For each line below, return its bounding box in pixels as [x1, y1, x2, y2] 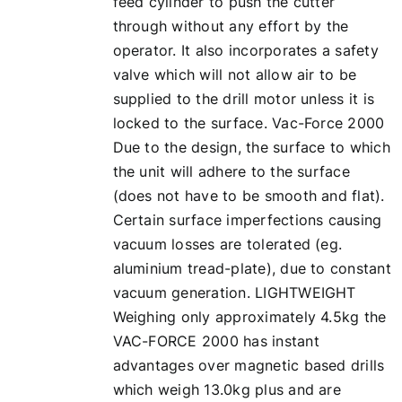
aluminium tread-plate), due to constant [112, 259, 391, 277]
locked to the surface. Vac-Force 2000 [112, 114, 385, 132]
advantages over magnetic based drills [112, 356, 385, 374]
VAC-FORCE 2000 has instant [112, 332, 319, 350]
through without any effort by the [112, 17, 349, 35]
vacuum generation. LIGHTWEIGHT [112, 284, 356, 301]
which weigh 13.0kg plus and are [112, 380, 341, 398]
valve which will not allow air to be [112, 66, 357, 83]
